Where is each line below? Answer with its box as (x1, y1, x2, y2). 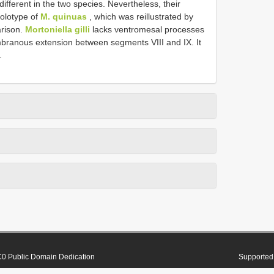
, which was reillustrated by (87, 11, 193, 21)
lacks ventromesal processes (90, 24, 204, 34)
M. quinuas (40, 11, 87, 21)
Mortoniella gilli (25, 24, 90, 34)
